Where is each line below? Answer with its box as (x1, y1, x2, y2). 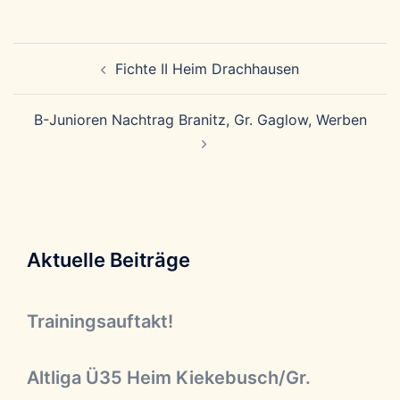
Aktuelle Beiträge (27, 248, 190, 271)
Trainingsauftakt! (27, 311, 173, 332)
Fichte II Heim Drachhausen (115, 60, 299, 78)
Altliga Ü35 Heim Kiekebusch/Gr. (27, 367, 311, 388)
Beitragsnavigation (12, 41, 209, 67)
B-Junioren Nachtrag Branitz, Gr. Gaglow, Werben (33, 111, 367, 129)
